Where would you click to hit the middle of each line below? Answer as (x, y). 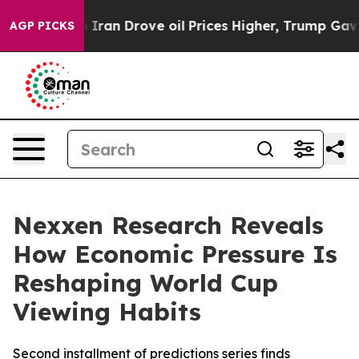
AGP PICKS (42, 26)
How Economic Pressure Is (175, 254)
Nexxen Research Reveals (168, 225)
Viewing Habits (107, 312)
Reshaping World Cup (145, 283)
